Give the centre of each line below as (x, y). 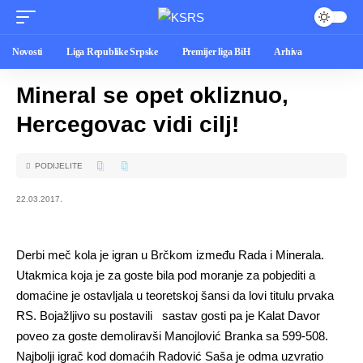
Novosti (28, 52)
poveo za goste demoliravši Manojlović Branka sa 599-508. (172, 336)
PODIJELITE (59, 166)
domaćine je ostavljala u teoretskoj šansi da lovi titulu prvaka (175, 295)
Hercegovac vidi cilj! (128, 124)
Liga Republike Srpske (112, 52)
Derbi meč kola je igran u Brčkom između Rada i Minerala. (170, 255)
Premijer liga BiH (216, 52)
